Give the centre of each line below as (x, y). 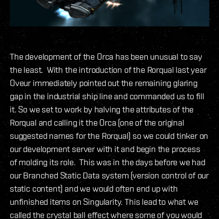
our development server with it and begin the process (105, 149)
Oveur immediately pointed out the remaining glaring (104, 83)
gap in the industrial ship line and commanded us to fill (107, 96)
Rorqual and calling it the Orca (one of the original (97, 122)
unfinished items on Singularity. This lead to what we (104, 201)
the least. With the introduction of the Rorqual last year (108, 69)
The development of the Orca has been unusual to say (106, 56)
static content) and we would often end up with (94, 188)
